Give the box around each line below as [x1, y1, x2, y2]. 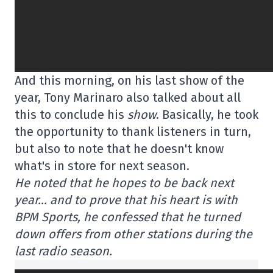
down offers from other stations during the [15, 226, 252, 241]
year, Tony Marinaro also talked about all [15, 90, 241, 105]
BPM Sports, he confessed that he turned [15, 209, 241, 224]
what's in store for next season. [15, 158, 190, 173]
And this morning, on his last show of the [15, 73, 244, 88]
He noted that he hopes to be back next [15, 175, 234, 190]
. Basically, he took [156, 107, 258, 122]
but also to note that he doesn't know [15, 141, 224, 156]
